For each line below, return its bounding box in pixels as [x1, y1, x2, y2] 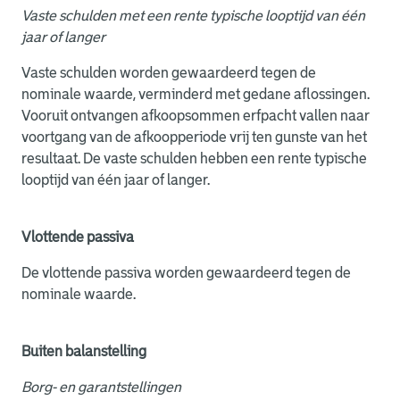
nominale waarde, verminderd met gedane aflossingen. [21, 87, 370, 102]
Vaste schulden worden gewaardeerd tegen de [21, 65, 316, 80]
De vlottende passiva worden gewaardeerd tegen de [21, 265, 351, 280]
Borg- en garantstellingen [21, 379, 181, 395]
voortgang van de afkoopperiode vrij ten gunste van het [21, 129, 367, 145]
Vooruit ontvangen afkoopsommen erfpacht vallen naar [21, 108, 370, 123]
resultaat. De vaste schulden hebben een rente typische [21, 151, 367, 166]
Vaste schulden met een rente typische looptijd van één [21, 8, 365, 23]
